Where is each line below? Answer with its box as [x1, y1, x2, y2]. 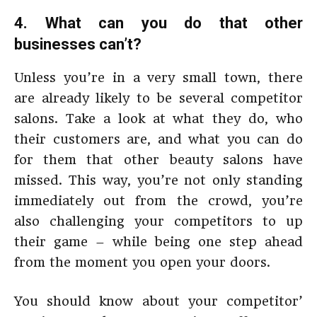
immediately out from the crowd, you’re [14, 193, 303, 208]
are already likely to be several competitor [14, 91, 303, 105]
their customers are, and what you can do [14, 132, 303, 146]
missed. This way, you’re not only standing [14, 173, 303, 188]
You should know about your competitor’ [14, 294, 303, 309]
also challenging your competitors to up [14, 214, 303, 229]
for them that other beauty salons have [14, 152, 303, 167]
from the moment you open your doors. [14, 255, 270, 270]
